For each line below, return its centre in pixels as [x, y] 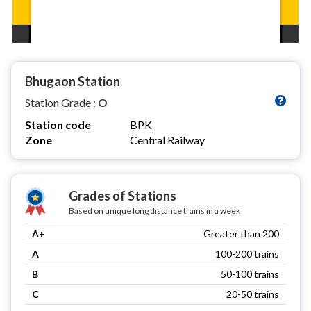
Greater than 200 [241, 233]
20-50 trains [253, 294]
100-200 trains [247, 253]
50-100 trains [250, 274]
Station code [58, 124]
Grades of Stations [122, 195]
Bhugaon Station [73, 81]
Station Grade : [61, 102]
